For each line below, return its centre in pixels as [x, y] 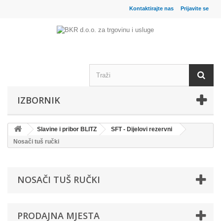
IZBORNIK [39, 100]
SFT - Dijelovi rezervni [142, 129]
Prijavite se [195, 8]
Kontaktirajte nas [151, 8]
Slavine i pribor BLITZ [67, 129]
